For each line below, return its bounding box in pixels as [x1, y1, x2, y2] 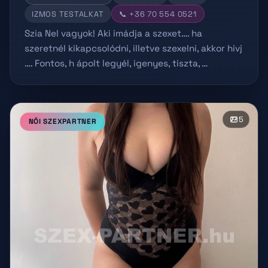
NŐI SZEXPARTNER [28, 116, 97, 126]
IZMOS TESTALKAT [32, 9, 104, 19]
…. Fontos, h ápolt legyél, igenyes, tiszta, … [25, 57, 208, 69]
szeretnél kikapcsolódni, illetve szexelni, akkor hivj [25, 42, 242, 54]
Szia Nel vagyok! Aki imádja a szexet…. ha [25, 27, 202, 39]
